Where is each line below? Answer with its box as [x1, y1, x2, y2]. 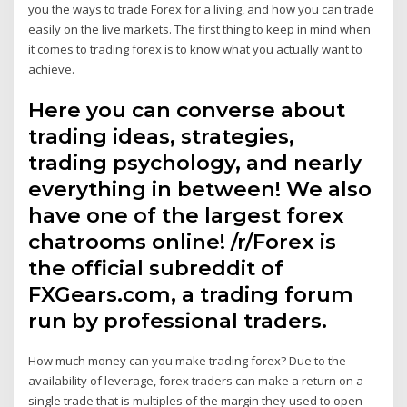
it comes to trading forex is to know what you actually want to [28, 40, 363, 57]
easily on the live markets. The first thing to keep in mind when [28, 20, 372, 37]
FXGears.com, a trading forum [28, 282, 354, 308]
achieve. [28, 60, 75, 77]
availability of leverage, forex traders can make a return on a [28, 372, 364, 390]
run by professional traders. [28, 308, 328, 334]
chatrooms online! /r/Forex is [28, 229, 337, 255]
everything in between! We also [28, 176, 372, 203]
